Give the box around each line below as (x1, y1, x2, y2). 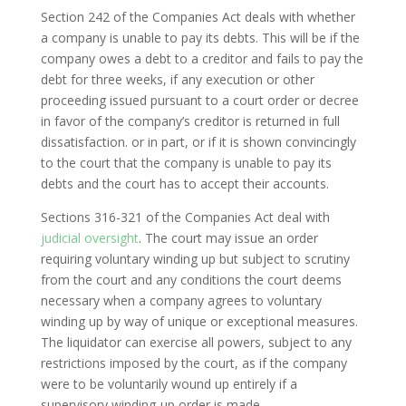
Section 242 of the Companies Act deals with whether (40, 8, 355, 26)
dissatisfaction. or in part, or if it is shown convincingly (40, 133, 356, 151)
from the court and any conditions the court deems (40, 271, 342, 289)
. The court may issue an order (138, 229, 318, 247)
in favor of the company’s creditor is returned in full (40, 112, 340, 130)
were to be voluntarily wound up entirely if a (40, 375, 297, 393)
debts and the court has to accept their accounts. (40, 175, 329, 193)
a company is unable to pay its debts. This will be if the (40, 29, 360, 47)
